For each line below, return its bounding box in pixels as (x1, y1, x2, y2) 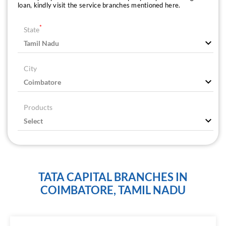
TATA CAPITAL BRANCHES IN (38, 170, 188, 184)
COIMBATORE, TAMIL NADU (40, 183, 186, 197)
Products (24, 103, 52, 112)
